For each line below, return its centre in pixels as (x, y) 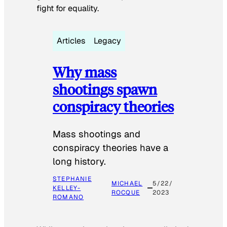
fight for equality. (68, 9)
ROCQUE (126, 192)
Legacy (107, 41)
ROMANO (68, 197)
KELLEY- (67, 188)
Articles (71, 41)
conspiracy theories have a (110, 147)
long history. (79, 161)
